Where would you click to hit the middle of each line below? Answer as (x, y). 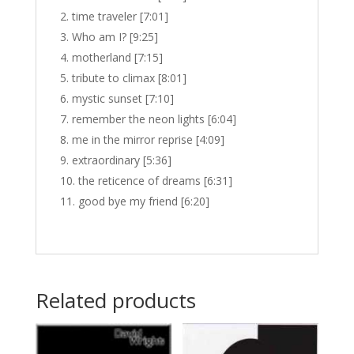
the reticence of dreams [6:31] (155, 181)
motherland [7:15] (117, 57)
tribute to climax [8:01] (129, 78)
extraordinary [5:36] (121, 160)
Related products (115, 300)
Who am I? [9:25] (115, 37)
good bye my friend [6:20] (143, 201)
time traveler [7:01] (120, 16)
